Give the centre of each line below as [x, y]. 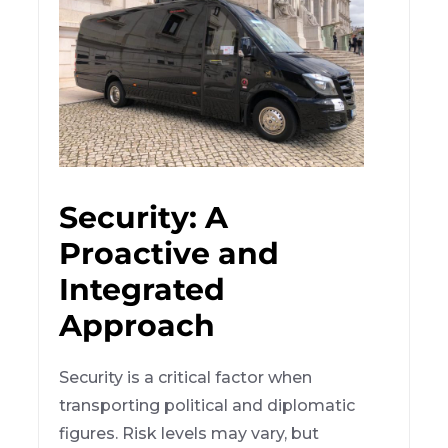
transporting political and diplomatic [207, 405]
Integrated [142, 289]
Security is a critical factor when [186, 377]
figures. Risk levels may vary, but [189, 433]
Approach [137, 325]
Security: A [144, 217]
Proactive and [169, 253]
